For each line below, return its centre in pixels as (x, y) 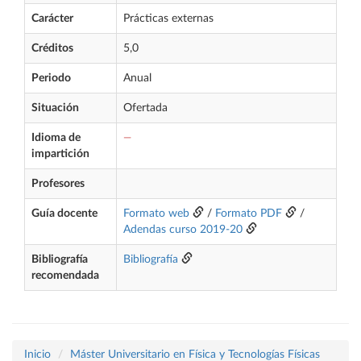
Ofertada (145, 108)
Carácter (52, 19)
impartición (60, 154)
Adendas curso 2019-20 (183, 230)
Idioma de (56, 138)
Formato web (156, 214)
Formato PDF (249, 214)
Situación (55, 108)
